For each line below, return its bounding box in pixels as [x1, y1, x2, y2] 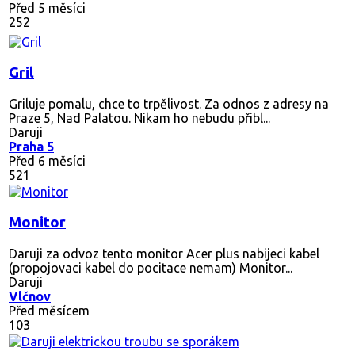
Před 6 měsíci [9, 153, 86, 168]
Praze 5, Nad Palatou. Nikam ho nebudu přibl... [9, 110, 270, 125]
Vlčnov [9, 288, 51, 303]
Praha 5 [9, 139, 54, 154]
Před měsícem [9, 303, 90, 318]
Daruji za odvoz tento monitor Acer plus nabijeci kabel [9, 246, 319, 261]
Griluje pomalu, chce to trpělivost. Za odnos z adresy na [9, 96, 329, 111]
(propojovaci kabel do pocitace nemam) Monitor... [9, 260, 292, 275]
